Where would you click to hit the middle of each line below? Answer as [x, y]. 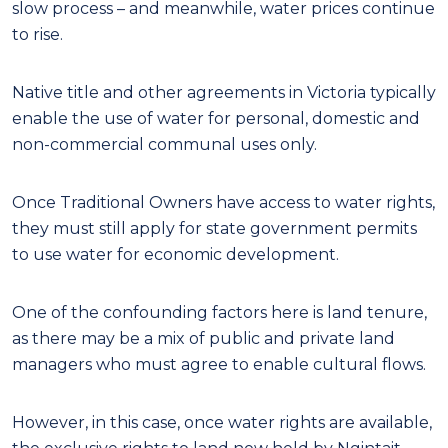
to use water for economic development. [175, 254]
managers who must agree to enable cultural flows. [219, 364]
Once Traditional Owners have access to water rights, [223, 202]
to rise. [37, 34]
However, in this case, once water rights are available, [222, 422]
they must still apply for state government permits [214, 228]
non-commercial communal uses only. [164, 144]
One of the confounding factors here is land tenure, [219, 312]
